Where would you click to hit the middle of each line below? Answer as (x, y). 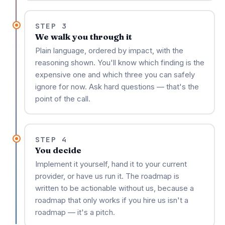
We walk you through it (83, 36)
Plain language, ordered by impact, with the (109, 50)
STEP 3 (51, 26)
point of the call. (63, 99)
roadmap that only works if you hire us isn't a (111, 200)
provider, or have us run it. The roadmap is (107, 176)
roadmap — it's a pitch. (75, 212)
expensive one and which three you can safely (115, 75)
